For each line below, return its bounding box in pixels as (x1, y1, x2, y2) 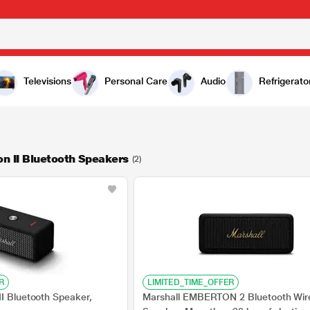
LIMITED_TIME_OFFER (147, 277, 235, 287)
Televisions (24, 75, 71, 86)
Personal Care (104, 75, 167, 86)
